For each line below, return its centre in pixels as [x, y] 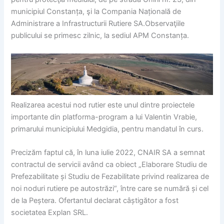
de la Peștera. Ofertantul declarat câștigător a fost [95, 201]
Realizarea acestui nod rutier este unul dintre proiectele [103, 105]
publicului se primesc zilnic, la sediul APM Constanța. [100, 36]
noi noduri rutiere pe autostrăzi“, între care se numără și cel [110, 189]
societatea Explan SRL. [50, 213]
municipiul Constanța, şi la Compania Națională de [96, 12]
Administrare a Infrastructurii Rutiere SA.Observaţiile [98, 24]
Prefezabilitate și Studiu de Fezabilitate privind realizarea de [110, 177]
